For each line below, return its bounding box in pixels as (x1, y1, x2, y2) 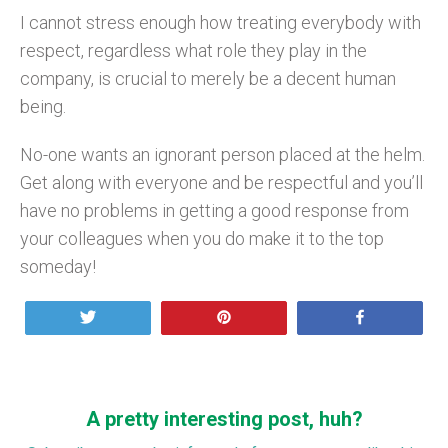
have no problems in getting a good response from (20, 199, 409, 221)
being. (20, 95, 66, 117)
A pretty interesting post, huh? (85, 406, 363, 431)
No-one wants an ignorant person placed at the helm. (20, 143, 425, 165)
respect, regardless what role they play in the (20, 39, 367, 61)
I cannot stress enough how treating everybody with (20, 11, 421, 33)
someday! (20, 255, 96, 277)
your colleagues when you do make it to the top (20, 227, 384, 249)
